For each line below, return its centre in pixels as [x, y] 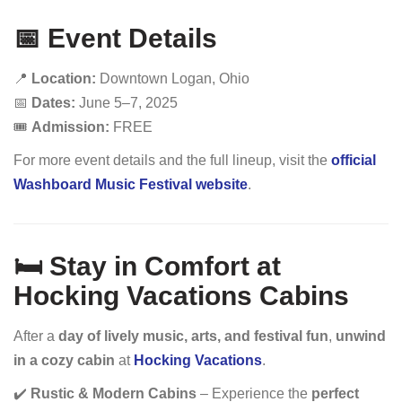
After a [36, 336]
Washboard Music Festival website [131, 184]
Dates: [53, 103]
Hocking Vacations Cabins [181, 296]
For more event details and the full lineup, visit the [172, 160]
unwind [361, 336]
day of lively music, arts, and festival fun [193, 336]
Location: [64, 79]
